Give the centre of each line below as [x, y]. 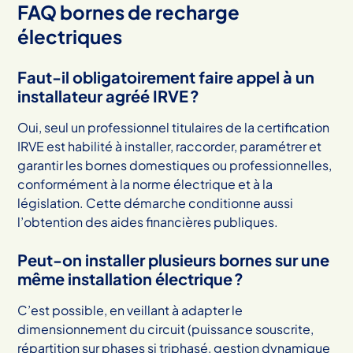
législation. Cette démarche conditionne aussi [156, 203]
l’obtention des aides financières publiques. [148, 221]
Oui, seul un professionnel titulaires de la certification [174, 127]
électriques [70, 36]
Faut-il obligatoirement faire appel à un [166, 76]
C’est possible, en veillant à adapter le [130, 310]
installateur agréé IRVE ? [109, 95]
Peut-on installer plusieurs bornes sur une [174, 259]
